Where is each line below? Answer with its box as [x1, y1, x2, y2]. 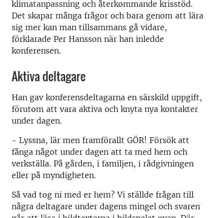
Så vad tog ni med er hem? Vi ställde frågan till [12, 190, 194, 200]
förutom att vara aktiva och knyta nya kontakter [12, 104, 198, 114]
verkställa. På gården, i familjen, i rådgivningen [12, 159, 194, 168]
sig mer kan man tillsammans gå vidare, [12, 22, 167, 32]
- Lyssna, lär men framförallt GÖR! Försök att [12, 135, 189, 145]
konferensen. [12, 46, 61, 55]
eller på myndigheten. [12, 170, 96, 180]
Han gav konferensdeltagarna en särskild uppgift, [12, 92, 202, 102]
